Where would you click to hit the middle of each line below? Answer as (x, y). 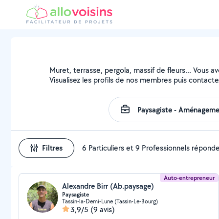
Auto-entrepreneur (189, 178)
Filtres (52, 148)
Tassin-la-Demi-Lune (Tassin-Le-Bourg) (110, 201)
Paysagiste (76, 195)
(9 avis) (103, 209)
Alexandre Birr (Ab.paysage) (108, 186)
